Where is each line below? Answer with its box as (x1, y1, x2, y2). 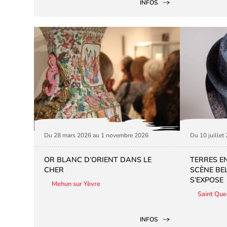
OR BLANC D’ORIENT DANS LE (44, 154, 152, 165)
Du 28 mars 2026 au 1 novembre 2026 (44, 131, 149, 139)
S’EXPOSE (190, 174, 223, 185)
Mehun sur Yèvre (52, 179, 101, 188)
